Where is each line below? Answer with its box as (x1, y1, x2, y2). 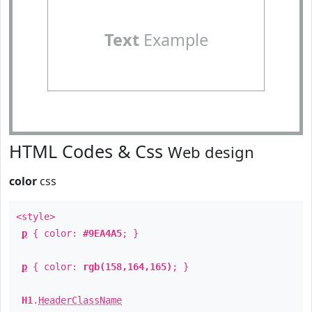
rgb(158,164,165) (83, 261, 172, 272)
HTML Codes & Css (9, 139, 168, 163)
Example (139, 29, 208, 51)
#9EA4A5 (83, 228, 122, 239)
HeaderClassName (38, 295, 122, 306)
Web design (168, 141, 254, 162)
